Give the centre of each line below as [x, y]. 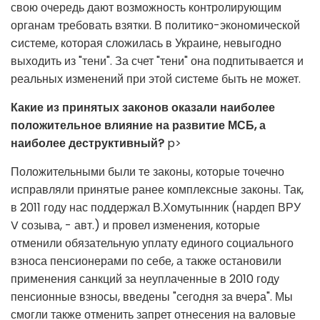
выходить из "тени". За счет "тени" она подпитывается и [157, 61]
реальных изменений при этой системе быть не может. [156, 79]
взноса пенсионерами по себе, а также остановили [146, 261]
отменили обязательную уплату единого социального [152, 243]
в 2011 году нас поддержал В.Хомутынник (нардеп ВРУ [156, 207]
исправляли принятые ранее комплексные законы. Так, [157, 189]
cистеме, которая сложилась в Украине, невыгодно [146, 43]
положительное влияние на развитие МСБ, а [138, 125]
